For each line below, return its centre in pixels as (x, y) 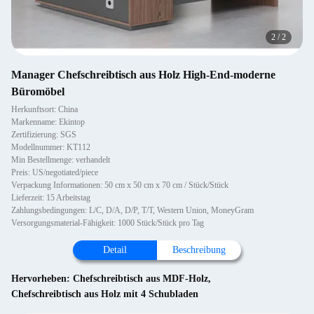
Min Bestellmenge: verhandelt (61, 160)
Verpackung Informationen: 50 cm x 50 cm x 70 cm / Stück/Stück (120, 185)
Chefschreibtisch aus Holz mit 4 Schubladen (105, 294)
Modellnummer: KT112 (51, 147)
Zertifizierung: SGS (44, 135)
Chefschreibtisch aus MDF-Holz (141, 279)
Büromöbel (38, 91)
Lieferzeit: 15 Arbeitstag (51, 198)
